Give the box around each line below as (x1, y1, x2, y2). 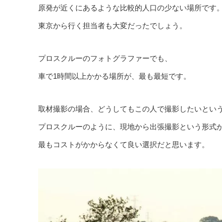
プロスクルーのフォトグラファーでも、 (38, 54, 172, 62)
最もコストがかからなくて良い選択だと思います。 (38, 140, 209, 149)
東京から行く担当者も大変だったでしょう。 (38, 21, 187, 30)
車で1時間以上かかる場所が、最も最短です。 (38, 71, 191, 80)
